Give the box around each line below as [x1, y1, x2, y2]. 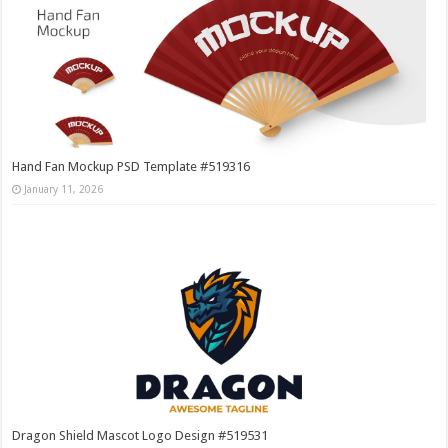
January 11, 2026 [24, 182, 104, 195]
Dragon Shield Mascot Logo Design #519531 [12, 428, 269, 444]
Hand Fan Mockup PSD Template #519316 [12, 158, 251, 174]
